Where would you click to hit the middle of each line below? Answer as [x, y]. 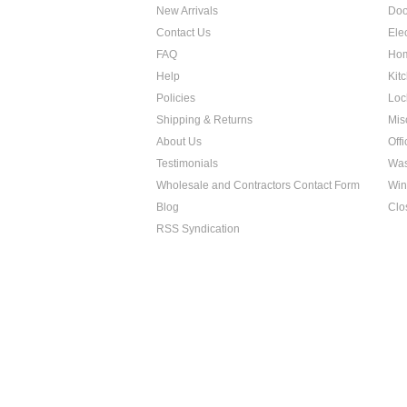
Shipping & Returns [204, 120]
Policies [176, 98]
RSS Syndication [198, 229]
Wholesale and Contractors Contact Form [258, 185]
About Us [179, 142]
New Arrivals [187, 11]
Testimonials [187, 164]
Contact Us [184, 33]
